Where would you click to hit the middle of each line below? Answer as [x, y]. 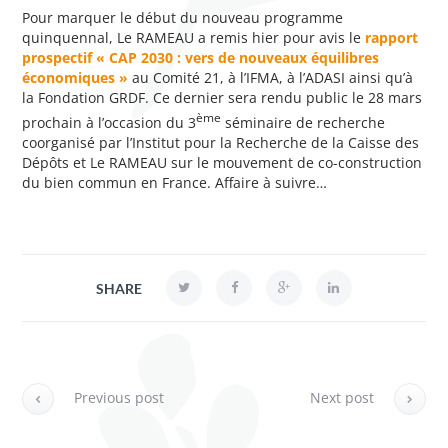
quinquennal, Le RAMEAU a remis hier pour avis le [194, 37]
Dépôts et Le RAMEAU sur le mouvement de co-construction [222, 162]
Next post [341, 397]
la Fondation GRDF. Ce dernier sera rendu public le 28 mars [222, 97]
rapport [392, 37]
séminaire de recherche [303, 122]
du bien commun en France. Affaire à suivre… [175, 182]
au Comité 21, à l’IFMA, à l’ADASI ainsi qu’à [273, 77]
